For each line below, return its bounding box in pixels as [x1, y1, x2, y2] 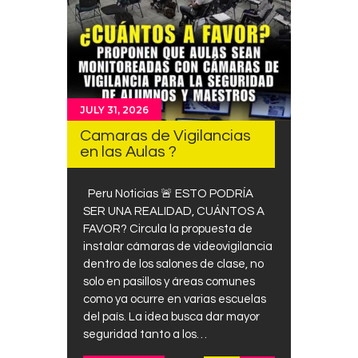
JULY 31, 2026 [80, 103, 149, 116]
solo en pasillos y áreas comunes [83, 276, 255, 288]
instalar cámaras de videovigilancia [83, 241, 272, 253]
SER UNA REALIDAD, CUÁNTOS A [83, 205, 265, 218]
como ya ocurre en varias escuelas [83, 293, 266, 306]
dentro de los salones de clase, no [83, 258, 264, 271]
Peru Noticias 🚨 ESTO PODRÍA [83, 188, 253, 201]
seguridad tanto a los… [83, 328, 207, 341]
